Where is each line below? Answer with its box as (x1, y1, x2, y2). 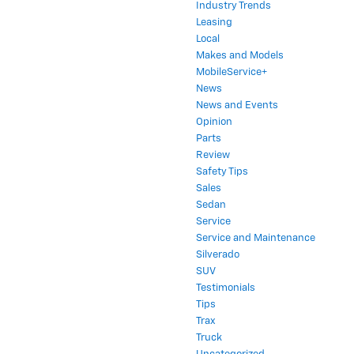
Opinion (196, 116, 232, 127)
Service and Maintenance (196, 232, 315, 243)
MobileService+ (196, 66, 267, 77)
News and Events (196, 100, 278, 111)
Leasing (196, 17, 232, 28)
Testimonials (196, 282, 255, 293)
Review (196, 149, 230, 160)
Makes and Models (196, 50, 284, 61)
